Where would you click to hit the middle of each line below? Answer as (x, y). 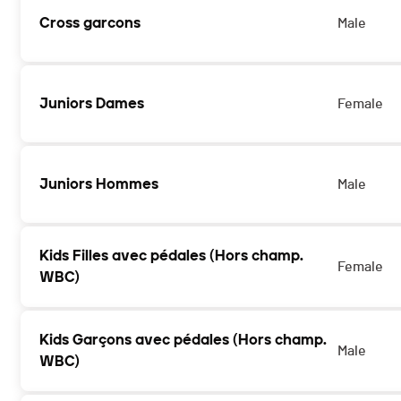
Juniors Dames (92, 104)
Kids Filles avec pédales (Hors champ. (171, 256)
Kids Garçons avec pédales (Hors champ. (183, 340)
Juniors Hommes (99, 184)
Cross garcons (90, 23)
